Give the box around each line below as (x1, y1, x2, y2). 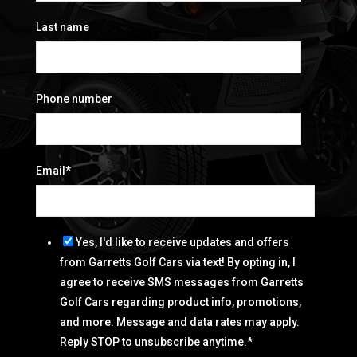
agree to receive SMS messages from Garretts (60, 276, 304, 289)
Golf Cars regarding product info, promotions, (60, 296, 301, 309)
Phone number (36, 92, 112, 106)
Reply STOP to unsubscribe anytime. (60, 335, 247, 349)
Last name (36, 21, 89, 34)
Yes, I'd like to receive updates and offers (76, 236, 289, 249)
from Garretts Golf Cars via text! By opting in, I (60, 256, 296, 269)
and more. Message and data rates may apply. (60, 316, 300, 329)
